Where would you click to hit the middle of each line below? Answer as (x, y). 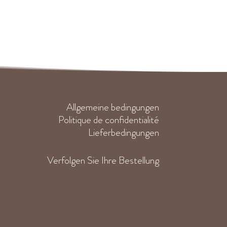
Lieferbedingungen (123, 133)
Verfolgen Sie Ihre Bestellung (103, 160)
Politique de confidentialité (108, 120)
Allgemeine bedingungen (112, 107)
